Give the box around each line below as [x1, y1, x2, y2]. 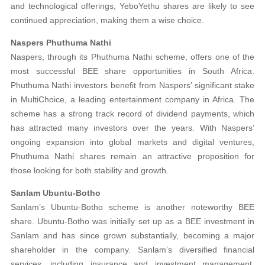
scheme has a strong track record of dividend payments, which [10, 108, 255, 118]
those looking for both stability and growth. [10, 165, 169, 175]
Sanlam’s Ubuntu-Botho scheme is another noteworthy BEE [10, 202, 255, 212]
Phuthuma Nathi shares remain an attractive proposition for [10, 151, 255, 161]
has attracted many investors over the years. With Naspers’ [10, 122, 255, 132]
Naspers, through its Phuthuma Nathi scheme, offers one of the [10, 51, 255, 62]
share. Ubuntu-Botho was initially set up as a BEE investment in [10, 216, 255, 226]
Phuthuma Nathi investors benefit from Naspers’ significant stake [10, 80, 255, 90]
